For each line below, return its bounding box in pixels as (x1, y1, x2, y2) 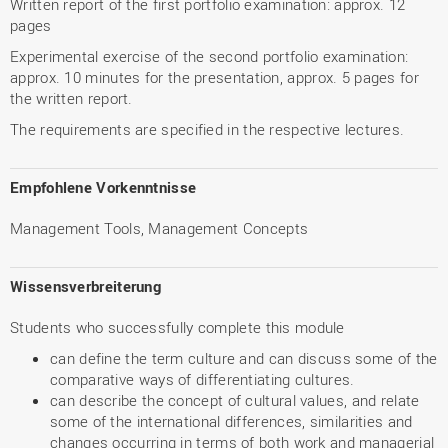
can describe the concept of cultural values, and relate (50, 390, 420, 410)
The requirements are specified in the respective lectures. (10, 119, 405, 139)
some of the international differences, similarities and (50, 411, 413, 431)
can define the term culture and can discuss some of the (50, 348, 438, 368)
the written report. (10, 88, 133, 108)
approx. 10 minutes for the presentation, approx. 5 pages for (10, 67, 419, 87)
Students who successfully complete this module (10, 317, 345, 337)
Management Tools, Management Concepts (10, 218, 309, 238)
